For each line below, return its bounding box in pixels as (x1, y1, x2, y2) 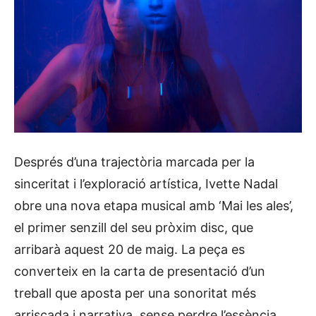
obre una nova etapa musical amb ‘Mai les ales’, (14, 197, 293, 213)
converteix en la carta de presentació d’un (14, 263, 265, 279)
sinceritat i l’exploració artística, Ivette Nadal (14, 176, 278, 191)
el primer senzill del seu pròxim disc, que (14, 219, 253, 235)
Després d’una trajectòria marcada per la (14, 154, 255, 169)
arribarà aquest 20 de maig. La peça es (14, 241, 245, 257)
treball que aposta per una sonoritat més (14, 285, 256, 300)
